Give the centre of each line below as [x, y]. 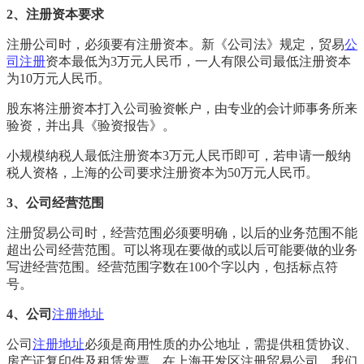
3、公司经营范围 [55, 202]
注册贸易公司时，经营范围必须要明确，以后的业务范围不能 [182, 232]
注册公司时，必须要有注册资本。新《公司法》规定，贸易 [175, 44]
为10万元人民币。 [58, 78]
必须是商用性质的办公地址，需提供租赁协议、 [221, 344]
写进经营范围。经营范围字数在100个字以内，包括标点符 [172, 266]
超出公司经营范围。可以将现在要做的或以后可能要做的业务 [182, 249]
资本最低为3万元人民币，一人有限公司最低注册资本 [198, 61]
